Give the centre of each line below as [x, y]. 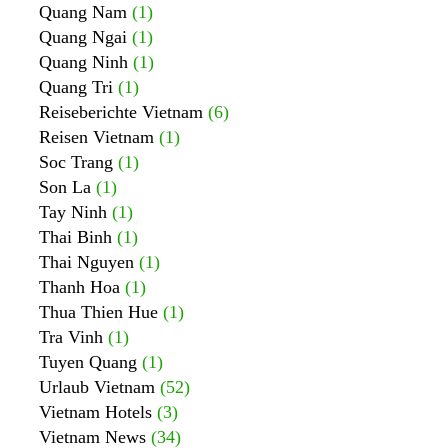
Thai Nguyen [86, 262]
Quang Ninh [83, 62]
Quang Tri [76, 87]
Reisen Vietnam [96, 137]
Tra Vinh [71, 337]
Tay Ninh [73, 212]
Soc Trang [76, 162]
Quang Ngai [83, 37]
